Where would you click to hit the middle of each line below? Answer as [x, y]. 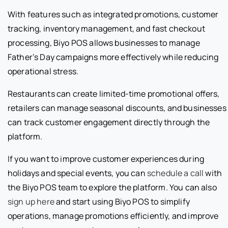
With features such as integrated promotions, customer [113, 15]
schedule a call [175, 173]
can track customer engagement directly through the [109, 122]
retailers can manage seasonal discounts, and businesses [117, 108]
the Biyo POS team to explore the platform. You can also [112, 188]
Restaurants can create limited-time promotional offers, [114, 94]
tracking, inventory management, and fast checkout [106, 29]
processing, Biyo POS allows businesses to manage [104, 43]
